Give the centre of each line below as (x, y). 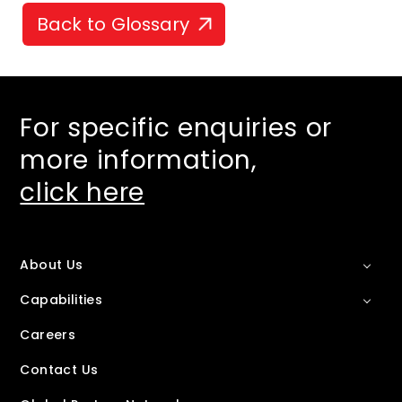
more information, (139, 161)
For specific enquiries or (176, 128)
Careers (48, 335)
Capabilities (61, 300)
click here (83, 193)
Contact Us (59, 370)
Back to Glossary (113, 24)
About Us (52, 265)
